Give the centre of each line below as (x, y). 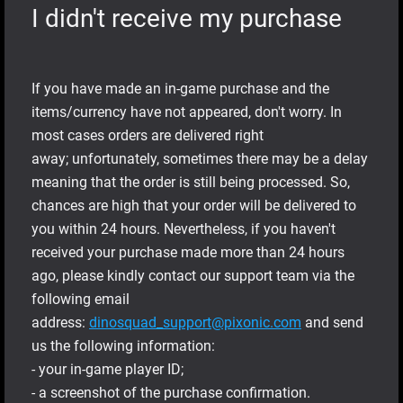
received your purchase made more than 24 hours (188, 252)
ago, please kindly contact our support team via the (193, 276)
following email (81, 299)
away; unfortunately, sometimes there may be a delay (200, 159)
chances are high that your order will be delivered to (194, 206)
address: (60, 322)
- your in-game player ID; (107, 369)
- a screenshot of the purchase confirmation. (173, 393)
